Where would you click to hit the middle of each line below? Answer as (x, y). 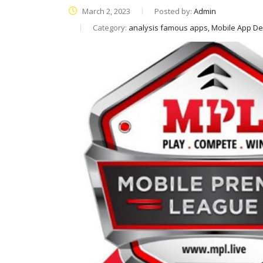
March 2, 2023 (105, 11)
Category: (111, 28)
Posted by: (174, 11)
